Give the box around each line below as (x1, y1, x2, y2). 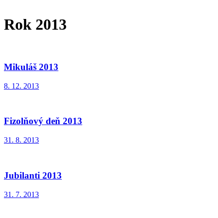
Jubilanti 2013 (4, 170, 62, 181)
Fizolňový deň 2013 (4, 116, 82, 127)
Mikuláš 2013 (4, 62, 58, 73)
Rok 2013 (4, 15, 67, 33)
